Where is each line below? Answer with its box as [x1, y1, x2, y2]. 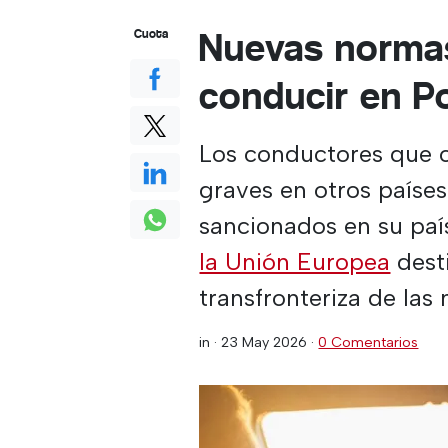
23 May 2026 [221, 333, 308, 351]
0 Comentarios [318, 333, 419, 351]
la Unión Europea [199, 247, 391, 276]
